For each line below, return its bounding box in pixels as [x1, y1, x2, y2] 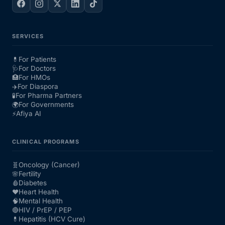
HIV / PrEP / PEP [19, 206, 72, 214]
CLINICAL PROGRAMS [12, 138, 79, 146]
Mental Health [19, 197, 63, 205]
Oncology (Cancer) [19, 161, 80, 169]
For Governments [19, 100, 74, 109]
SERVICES [12, 33, 44, 40]
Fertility [19, 170, 41, 178]
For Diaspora [18, 82, 58, 91]
